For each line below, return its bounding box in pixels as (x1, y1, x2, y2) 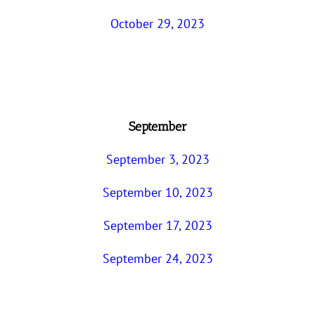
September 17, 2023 (103, 217, 212, 234)
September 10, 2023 (102, 184, 213, 201)
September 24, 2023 (102, 250, 213, 267)
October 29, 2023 (110, 15, 205, 32)
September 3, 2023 (105, 151, 210, 168)
